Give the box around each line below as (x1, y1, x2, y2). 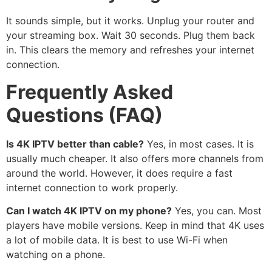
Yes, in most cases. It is (144, 137, 254, 150)
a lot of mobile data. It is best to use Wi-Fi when (6, 234, 228, 246)
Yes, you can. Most (172, 205, 262, 217)
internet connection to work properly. (6, 181, 178, 194)
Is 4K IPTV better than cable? (6, 137, 144, 150)
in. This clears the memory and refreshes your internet (6, 44, 254, 56)
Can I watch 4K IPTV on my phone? (6, 205, 172, 217)
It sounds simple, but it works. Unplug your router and (6, 15, 254, 27)
